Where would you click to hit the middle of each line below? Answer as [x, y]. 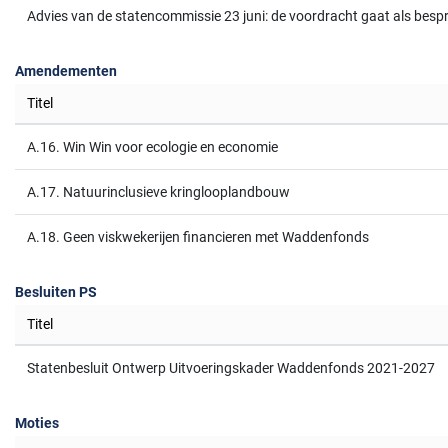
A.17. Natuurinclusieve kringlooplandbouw [158, 192]
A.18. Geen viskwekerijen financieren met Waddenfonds [198, 237]
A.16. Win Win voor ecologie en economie [152, 147]
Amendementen [66, 71]
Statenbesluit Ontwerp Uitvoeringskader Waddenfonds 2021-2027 [231, 368]
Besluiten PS [56, 292]
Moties [37, 423]
